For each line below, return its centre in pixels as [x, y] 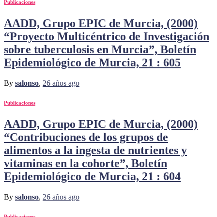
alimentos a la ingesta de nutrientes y [95, 150]
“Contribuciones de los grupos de [86, 137]
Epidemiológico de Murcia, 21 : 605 [92, 63]
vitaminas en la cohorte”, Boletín [85, 163]
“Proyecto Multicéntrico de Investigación [107, 37]
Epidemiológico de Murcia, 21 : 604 [92, 177]
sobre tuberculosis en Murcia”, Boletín [100, 50]
